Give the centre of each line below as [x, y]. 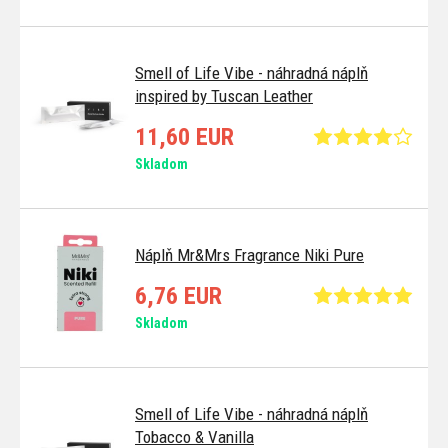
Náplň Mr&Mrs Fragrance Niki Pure [249, 254]
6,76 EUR [178, 295]
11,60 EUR [184, 136]
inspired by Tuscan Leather [224, 95]
